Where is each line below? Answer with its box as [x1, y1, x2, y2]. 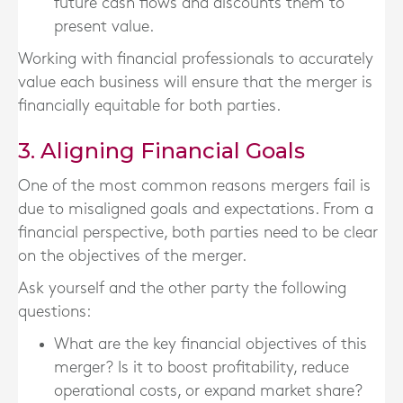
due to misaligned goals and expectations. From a [18, 201, 373, 217]
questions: [18, 304, 91, 319]
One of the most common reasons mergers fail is [18, 178, 371, 193]
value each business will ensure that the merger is [18, 75, 372, 90]
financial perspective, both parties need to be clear [18, 225, 378, 240]
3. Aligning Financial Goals [18, 138, 305, 164]
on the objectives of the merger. [18, 248, 246, 264]
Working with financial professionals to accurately [18, 51, 373, 67]
